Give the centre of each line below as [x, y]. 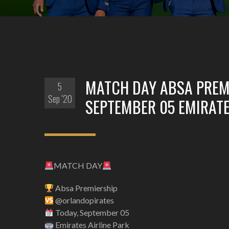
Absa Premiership [86, 188]
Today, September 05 [92, 212]
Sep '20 [60, 99]
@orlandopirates [84, 200]
